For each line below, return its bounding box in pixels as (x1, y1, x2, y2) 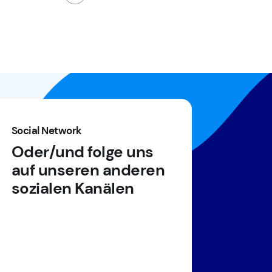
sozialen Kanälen (11, 178, 134, 199)
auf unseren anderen (11, 160, 165, 180)
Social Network (11, 124, 82, 138)
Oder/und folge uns (11, 141, 154, 162)
